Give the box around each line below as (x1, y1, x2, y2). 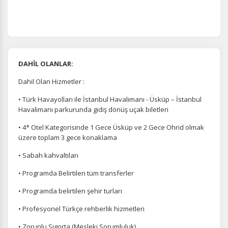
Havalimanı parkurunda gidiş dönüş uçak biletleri (18, 105, 168, 114)
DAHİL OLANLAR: (18, 59, 73, 68)
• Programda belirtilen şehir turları (18, 186, 122, 195)
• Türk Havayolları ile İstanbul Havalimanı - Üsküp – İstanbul (18, 95, 202, 104)
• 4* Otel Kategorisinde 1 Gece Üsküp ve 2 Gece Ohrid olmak (18, 123, 204, 132)
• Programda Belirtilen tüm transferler (18, 168, 134, 178)
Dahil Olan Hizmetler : (18, 77, 84, 86)
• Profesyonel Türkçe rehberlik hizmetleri (18, 204, 145, 213)
